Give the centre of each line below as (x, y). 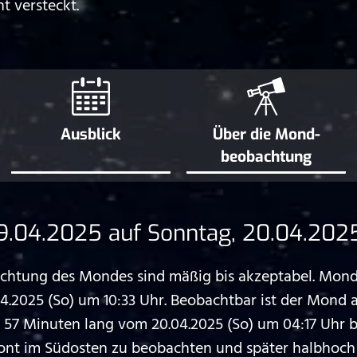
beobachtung (266, 157)
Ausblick (91, 134)
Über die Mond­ (266, 134)
